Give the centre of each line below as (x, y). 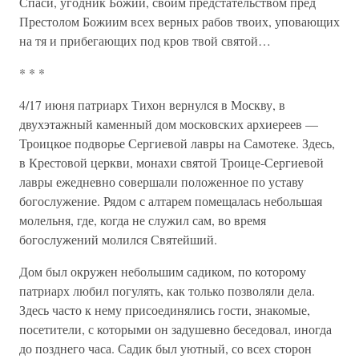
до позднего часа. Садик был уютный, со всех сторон (165, 348)
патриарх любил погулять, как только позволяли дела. (167, 290)
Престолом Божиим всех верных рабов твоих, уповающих (179, 21)
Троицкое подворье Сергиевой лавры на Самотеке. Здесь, (177, 143)
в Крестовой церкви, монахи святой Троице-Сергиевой (171, 162)
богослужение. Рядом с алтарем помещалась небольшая (171, 201)
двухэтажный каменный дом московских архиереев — (169, 124)
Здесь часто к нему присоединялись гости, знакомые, (165, 310)
